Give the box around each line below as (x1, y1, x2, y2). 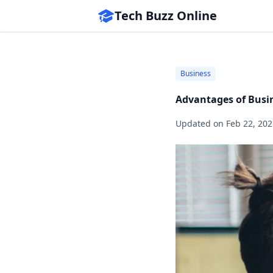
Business (180, 68, 211, 79)
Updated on (175, 118, 226, 129)
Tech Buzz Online (115, 7, 217, 24)
